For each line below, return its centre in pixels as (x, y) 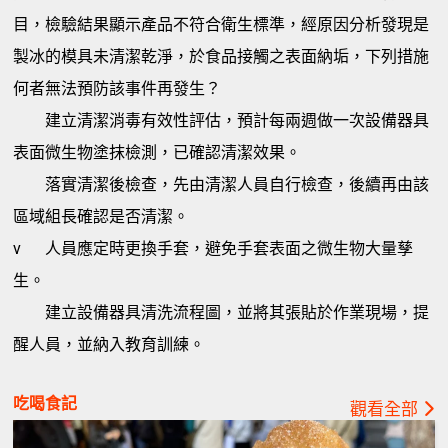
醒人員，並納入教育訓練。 (109, 345)
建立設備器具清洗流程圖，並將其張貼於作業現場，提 (237, 313)
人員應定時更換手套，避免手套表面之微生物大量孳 (229, 249)
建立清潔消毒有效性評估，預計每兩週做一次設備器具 (237, 121)
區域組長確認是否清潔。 (101, 217)
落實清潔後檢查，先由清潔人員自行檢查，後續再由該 (237, 185)
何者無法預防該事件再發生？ (117, 89)
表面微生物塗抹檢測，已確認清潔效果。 (157, 153)
